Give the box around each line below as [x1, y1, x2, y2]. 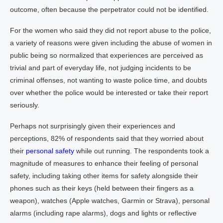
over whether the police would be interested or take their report [10, 89, 208, 97]
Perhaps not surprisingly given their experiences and [10, 122, 175, 130]
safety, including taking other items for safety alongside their [10, 172, 198, 180]
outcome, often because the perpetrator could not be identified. [10, 5, 209, 13]
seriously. [10, 101, 39, 109]
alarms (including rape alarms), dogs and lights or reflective [10, 209, 197, 217]
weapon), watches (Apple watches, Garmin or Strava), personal [10, 197, 210, 205]
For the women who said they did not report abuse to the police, [10, 26, 211, 34]
